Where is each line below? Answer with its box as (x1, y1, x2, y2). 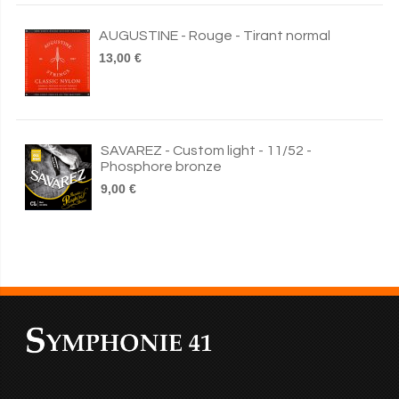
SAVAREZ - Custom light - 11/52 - (101, 143, 312, 158)
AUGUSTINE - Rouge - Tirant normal (99, 28, 330, 43)
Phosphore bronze (101, 159, 222, 174)
